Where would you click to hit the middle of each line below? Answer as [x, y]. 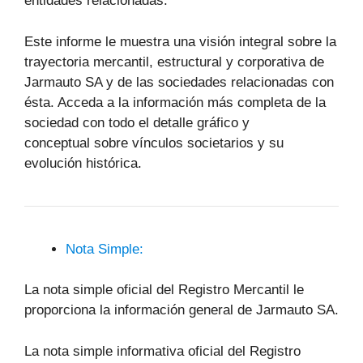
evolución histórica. [83, 163]
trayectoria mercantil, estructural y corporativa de [174, 62]
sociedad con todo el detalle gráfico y [137, 122]
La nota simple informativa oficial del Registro [162, 351]
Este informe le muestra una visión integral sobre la [180, 41]
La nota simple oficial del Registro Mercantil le [164, 290]
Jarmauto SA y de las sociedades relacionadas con [179, 82]
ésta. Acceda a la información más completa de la [175, 102]
